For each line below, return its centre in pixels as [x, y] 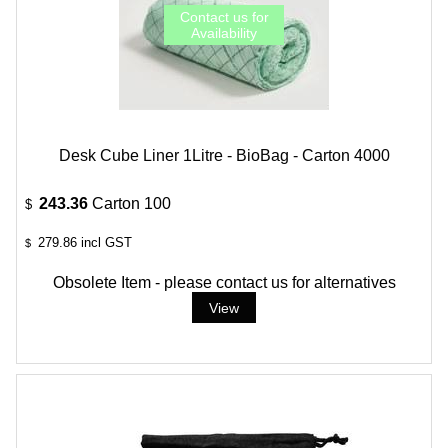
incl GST [104, 242]
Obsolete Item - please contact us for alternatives [224, 283]
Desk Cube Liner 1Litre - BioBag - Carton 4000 [224, 155]
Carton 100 [131, 203]
